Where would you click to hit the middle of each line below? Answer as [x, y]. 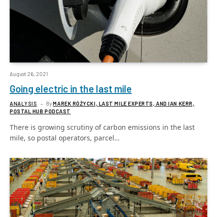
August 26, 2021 [29, 74]
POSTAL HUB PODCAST [40, 111]
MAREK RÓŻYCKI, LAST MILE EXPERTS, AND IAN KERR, [124, 103]
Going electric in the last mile [71, 89]
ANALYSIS [23, 103]
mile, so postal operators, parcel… [65, 138]
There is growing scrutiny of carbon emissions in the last [102, 127]
